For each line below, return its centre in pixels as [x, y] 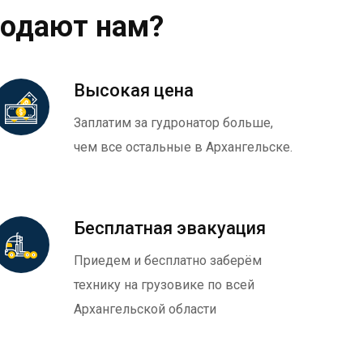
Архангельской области [145, 309]
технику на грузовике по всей [164, 285]
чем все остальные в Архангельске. [183, 147]
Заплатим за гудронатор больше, [173, 123]
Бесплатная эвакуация [170, 228]
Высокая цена [134, 90]
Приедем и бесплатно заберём [168, 261]
